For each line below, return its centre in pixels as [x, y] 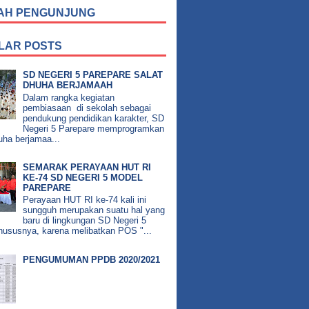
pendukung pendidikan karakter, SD [94, 118]
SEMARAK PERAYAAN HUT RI [87, 167]
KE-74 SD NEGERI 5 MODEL [83, 177]
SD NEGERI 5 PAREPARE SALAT [93, 75]
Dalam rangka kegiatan [69, 97]
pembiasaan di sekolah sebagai [87, 108]
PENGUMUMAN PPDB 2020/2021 [92, 259]
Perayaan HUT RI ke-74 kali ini [85, 200]
